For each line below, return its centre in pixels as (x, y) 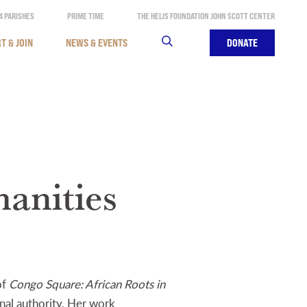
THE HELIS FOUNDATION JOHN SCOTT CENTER (206, 16)
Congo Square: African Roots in (87, 284)
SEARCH (175, 43)
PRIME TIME (85, 16)
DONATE (242, 43)
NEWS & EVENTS (96, 43)
